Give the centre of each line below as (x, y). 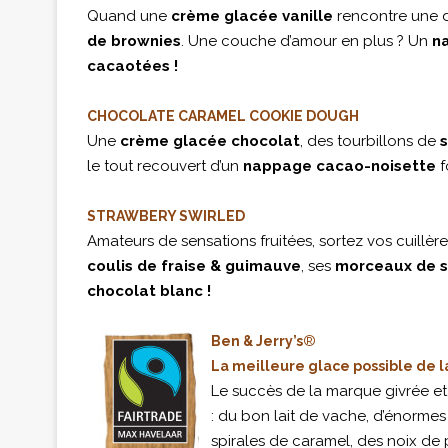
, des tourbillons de (370, 141)
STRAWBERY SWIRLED (166, 216)
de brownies (134, 41)
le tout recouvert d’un (165, 166)
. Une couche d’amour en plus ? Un (306, 41)
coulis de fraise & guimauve (194, 266)
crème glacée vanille (254, 16)
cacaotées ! (132, 66)
